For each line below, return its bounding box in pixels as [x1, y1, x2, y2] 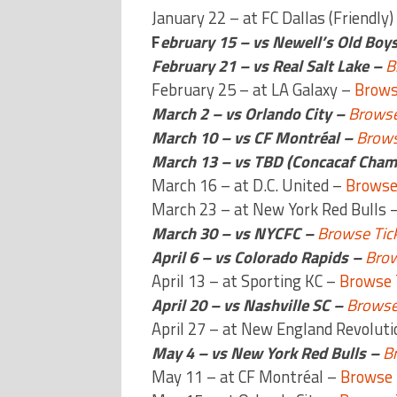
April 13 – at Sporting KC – [151, 268, 339, 293]
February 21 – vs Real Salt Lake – [151, 52, 385, 78]
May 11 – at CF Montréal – [151, 363, 340, 389]
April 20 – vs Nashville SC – [151, 292, 346, 317]
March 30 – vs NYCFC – [151, 220, 317, 245]
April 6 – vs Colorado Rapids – [151, 244, 365, 269]
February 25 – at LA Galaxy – [151, 76, 354, 102]
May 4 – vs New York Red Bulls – [151, 339, 383, 365]
